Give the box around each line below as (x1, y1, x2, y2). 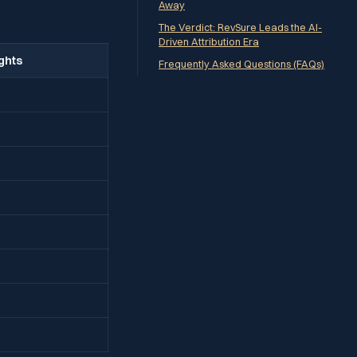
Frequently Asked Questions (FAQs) (159, 57, 324, 70)
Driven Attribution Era (159, 35, 259, 48)
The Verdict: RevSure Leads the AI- (159, 21, 322, 33)
